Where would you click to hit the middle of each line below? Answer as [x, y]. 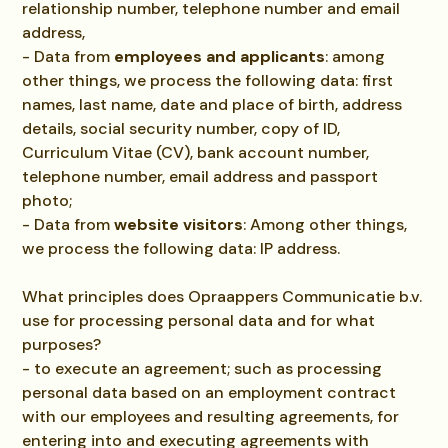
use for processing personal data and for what [199, 320]
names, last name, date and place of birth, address [212, 104]
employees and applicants [220, 56]
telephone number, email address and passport [200, 176]
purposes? [62, 344]
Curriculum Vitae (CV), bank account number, [196, 152]
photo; [47, 200]
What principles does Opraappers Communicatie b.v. [222, 296]
